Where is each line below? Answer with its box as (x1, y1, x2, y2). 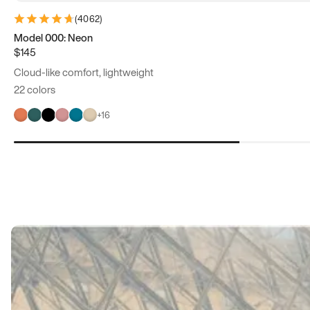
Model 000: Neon (14, 30, 93, 46)
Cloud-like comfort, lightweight (14, 64, 154, 80)
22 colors (14, 82, 55, 98)
